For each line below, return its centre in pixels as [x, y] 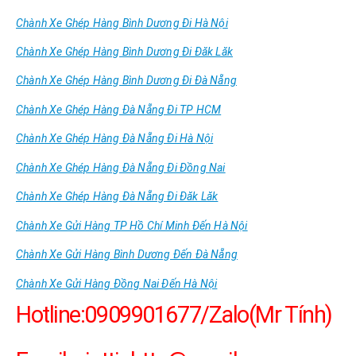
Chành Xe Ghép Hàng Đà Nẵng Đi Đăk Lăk [117, 197]
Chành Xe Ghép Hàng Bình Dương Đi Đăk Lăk [124, 51]
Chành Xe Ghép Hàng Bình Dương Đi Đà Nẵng [126, 81]
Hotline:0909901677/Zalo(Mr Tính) [174, 315]
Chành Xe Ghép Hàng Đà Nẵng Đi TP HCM [119, 109]
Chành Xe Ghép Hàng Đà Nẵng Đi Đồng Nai [121, 167]
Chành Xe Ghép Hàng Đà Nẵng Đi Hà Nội [115, 139]
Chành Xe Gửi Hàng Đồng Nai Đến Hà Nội [117, 283]
